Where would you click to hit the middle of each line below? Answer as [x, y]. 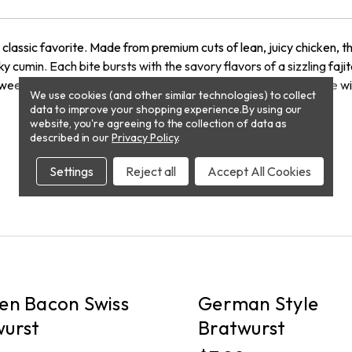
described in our [71, 137]
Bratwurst [242, 328]
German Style [258, 303]
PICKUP [221, 287]
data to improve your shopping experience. [136, 109]
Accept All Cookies [259, 171]
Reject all [151, 171]
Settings [71, 171]
